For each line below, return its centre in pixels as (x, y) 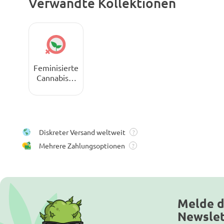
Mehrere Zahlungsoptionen (82, 145)
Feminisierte (56, 67)
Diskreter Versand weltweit (82, 132)
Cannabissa (56, 77)
